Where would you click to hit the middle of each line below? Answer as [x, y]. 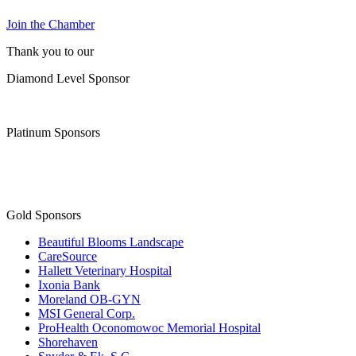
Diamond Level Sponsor [68, 79]
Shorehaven [68, 342]
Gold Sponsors [44, 215]
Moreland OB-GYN [89, 300]
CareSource [68, 257]
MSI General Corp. [87, 314]
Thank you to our [50, 52]
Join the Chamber [50, 25]
